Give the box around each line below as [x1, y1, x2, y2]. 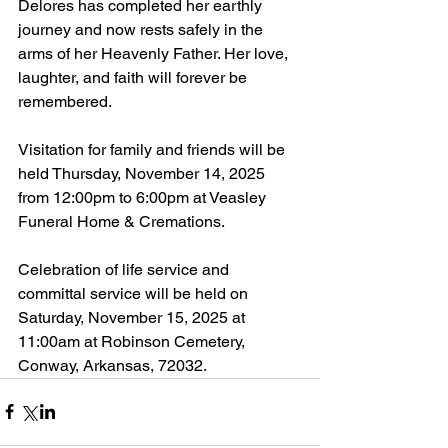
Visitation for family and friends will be [18, 139, 289, 159]
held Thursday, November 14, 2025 [18, 163, 269, 183]
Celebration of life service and [18, 259, 233, 279]
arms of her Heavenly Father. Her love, [18, 43, 292, 63]
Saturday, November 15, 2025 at [18, 307, 249, 327]
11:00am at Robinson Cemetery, [18, 331, 249, 351]
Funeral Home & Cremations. [18, 211, 225, 231]
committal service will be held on [18, 283, 252, 303]
